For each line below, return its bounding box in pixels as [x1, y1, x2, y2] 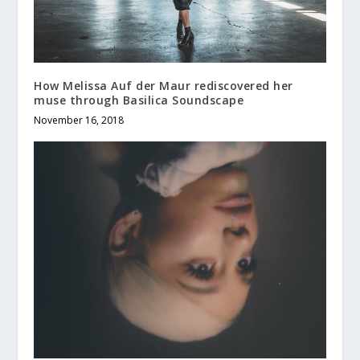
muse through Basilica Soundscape [34, 92, 244, 108]
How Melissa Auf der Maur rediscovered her [34, 77, 293, 93]
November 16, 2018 [34, 112, 125, 127]
